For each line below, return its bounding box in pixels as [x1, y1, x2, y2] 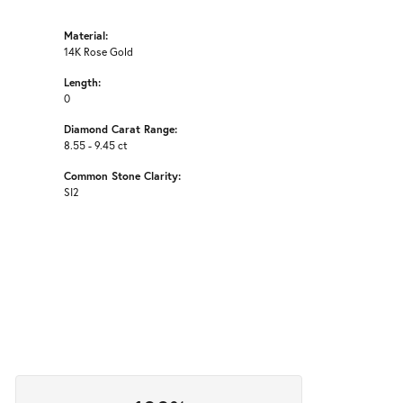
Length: [64, 75, 101, 90]
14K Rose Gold [64, 44, 133, 59]
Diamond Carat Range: [64, 121, 177, 137]
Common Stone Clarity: [64, 168, 181, 184]
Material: [64, 28, 108, 43]
